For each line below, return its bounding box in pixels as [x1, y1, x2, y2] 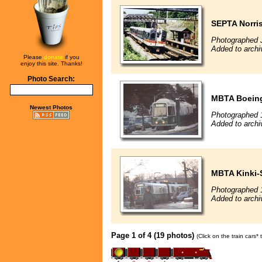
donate [43, 54, 63, 60]
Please [23, 54, 44, 60]
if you [63, 54, 80, 60]
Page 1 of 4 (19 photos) [111, 230, 194, 240]
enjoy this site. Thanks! [20, 60, 82, 67]
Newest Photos [30, 104, 73, 111]
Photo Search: [27, 75, 75, 82]
